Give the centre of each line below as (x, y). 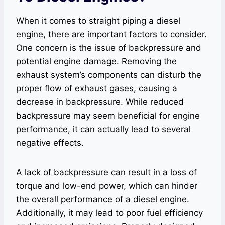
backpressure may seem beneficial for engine (108, 116)
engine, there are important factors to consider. (111, 34)
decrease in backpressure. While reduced (100, 102)
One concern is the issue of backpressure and (109, 48)
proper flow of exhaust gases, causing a (97, 89)
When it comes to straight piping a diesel (98, 21)
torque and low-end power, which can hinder (107, 186)
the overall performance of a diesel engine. (103, 200)
